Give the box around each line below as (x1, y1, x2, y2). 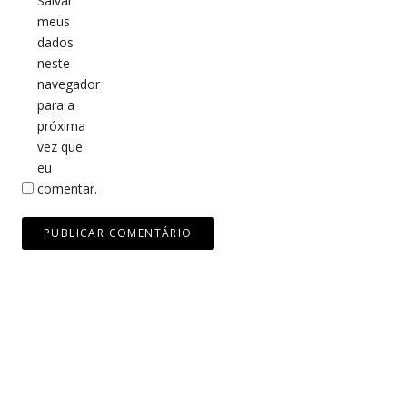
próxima (37, 117, 85, 135)
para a (37, 96, 74, 114)
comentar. (37, 180, 97, 198)
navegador (37, 75, 100, 94)
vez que (37, 138, 83, 156)
